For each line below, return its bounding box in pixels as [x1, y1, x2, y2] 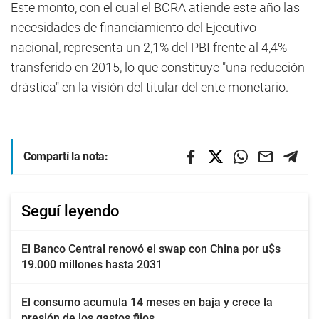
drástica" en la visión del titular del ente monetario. [11, 80, 288, 95]
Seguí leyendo [21, 202, 120, 220]
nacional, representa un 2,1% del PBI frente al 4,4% [11, 40, 287, 55]
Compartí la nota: [23, 150, 108, 163]
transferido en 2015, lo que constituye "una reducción [11, 60, 305, 75]
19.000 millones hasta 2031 [21, 258, 162, 271]
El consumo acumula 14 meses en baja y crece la [21, 296, 273, 309]
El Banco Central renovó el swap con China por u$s [21, 242, 281, 256]
